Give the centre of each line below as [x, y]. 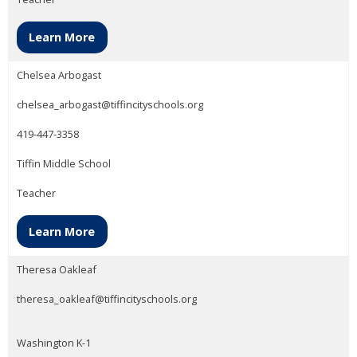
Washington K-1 [54, 342]
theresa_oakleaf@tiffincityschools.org [107, 298]
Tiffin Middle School [64, 164]
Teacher [36, 193]
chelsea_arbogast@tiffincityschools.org [110, 105]
